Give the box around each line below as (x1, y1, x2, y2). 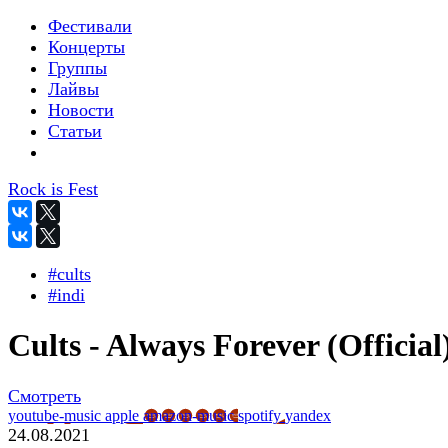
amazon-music (143, 406, 238, 424)
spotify (238, 406, 285, 424)
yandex (285, 406, 331, 424)
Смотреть (8, 385, 81, 406)
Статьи (48, 121, 102, 141)
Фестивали (48, 16, 132, 36)
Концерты (48, 37, 125, 57)
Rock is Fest (8, 179, 98, 199)
